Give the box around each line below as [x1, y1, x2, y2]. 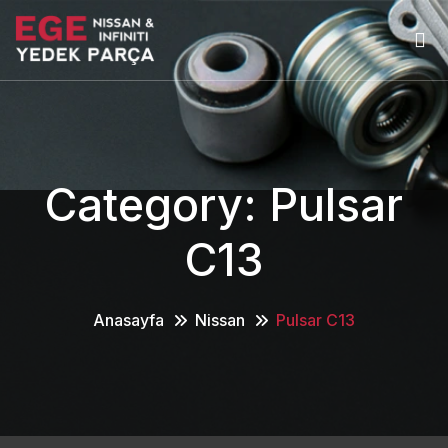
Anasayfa [93, 309, 164, 330]
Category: [45, 176, 269, 232]
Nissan [195, 309, 245, 330]
